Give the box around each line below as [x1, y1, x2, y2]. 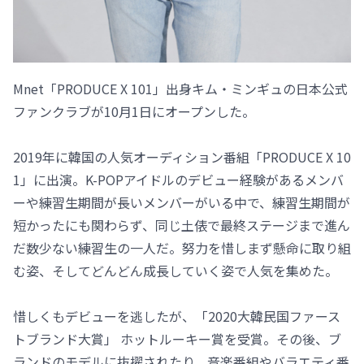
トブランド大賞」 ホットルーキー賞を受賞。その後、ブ [13, 328, 341, 349]
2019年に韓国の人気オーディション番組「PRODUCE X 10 [13, 146, 351, 167]
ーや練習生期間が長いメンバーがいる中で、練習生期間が [13, 192, 350, 212]
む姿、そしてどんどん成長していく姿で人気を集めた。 [13, 260, 338, 280]
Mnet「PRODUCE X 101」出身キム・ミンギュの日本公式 [13, 78, 348, 98]
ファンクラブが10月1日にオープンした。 [13, 101, 255, 121]
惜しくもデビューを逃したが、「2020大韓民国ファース [13, 305, 340, 326]
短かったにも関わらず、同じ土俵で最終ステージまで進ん [13, 214, 350, 235]
